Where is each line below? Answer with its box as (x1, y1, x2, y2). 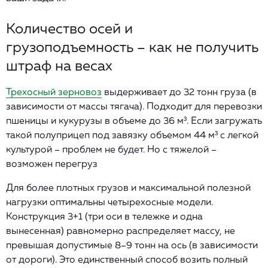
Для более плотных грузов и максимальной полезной (6, 181, 251, 193)
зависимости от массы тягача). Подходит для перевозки (6, 99, 262, 112)
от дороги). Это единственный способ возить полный (6, 252, 248, 265)
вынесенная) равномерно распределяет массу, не (6, 224, 235, 236)
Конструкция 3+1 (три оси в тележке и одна (6, 209, 203, 222)
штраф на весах (6, 56, 112, 74)
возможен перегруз (6, 157, 100, 169)
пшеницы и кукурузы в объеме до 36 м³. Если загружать (6, 114, 262, 126)
